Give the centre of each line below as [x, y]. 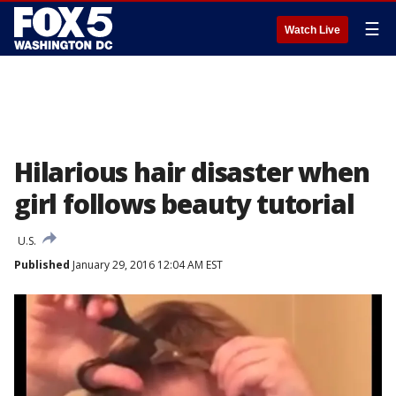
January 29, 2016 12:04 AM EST [146, 265]
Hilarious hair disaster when [192, 172]
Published [42, 265]
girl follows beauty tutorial [184, 204]
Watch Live [312, 30]
